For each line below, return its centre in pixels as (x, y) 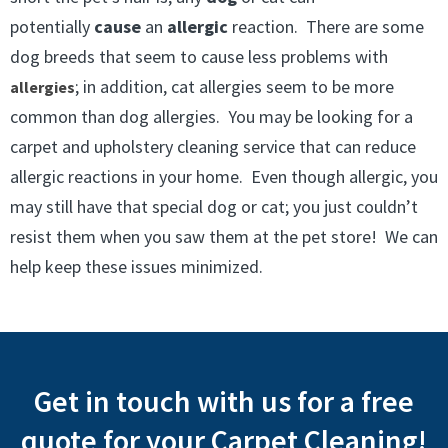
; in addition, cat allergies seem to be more (234, 86)
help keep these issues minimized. (136, 266)
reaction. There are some (326, 26)
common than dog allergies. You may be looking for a (211, 116)
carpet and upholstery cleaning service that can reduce (213, 146)
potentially (52, 26)
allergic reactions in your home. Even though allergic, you (224, 176)
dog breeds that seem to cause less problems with (199, 56)
